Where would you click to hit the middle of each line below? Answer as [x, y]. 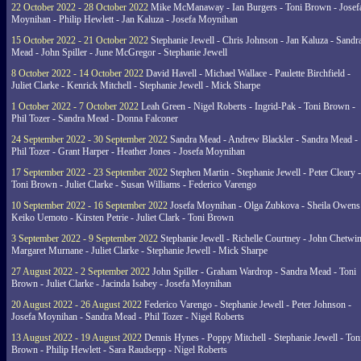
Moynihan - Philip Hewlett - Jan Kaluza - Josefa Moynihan [124, 19]
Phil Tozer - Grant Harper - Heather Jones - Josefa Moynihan [128, 151]
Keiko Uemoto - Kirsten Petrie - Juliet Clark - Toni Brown [122, 218]
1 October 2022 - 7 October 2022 [75, 106]
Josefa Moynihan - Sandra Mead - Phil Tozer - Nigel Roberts [128, 317]
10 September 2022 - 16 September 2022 [89, 205]
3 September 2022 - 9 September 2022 [85, 239]
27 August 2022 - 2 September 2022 [81, 272]
